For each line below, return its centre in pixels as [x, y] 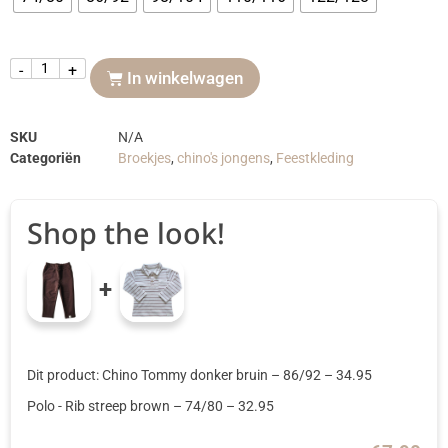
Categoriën [45, 158]
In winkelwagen [185, 78]
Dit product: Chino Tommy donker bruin [149, 376]
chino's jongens [223, 158]
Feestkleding [315, 158]
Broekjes [144, 158]
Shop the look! [126, 232]
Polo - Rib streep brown [100, 406]
